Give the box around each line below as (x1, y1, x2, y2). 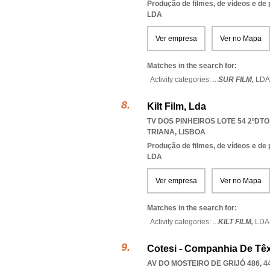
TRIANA (147, 128, 175, 136)
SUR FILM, (218, 75, 256, 84)
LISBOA (178, 128, 206, 136)
